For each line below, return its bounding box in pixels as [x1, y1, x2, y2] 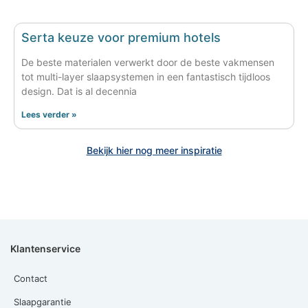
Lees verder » [21, 109, 77, 120]
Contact [14, 272, 47, 284]
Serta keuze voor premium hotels [21, 30, 221, 45]
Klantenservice [10, 242, 80, 254]
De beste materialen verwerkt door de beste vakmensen [21, 56, 274, 68]
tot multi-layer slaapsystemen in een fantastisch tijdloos [21, 70, 270, 82]
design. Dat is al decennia [21, 85, 137, 97]
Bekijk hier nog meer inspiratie [86, 144, 222, 156]
